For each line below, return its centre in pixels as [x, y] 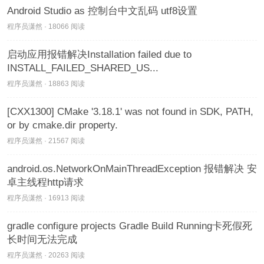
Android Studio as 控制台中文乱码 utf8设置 [102, 11]
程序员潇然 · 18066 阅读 [46, 27]
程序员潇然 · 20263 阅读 [46, 255]
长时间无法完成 [42, 240]
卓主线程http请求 [45, 183]
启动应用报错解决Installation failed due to [99, 55]
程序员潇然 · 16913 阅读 [46, 198]
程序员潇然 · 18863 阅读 [46, 84]
